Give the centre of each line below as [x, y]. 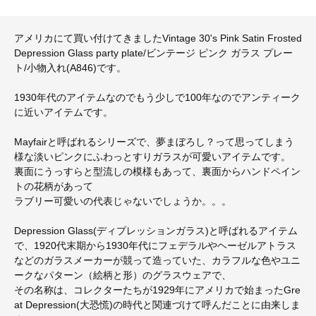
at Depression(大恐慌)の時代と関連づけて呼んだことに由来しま [157, 305]
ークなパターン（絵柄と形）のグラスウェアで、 [123, 275]
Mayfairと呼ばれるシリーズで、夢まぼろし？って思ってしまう [154, 142]
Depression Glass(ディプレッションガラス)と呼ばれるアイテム [156, 231]
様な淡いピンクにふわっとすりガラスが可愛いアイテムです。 [152, 157]
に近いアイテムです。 [63, 113]
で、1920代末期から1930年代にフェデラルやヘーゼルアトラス [155, 246]
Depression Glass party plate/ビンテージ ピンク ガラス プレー [153, 53]
